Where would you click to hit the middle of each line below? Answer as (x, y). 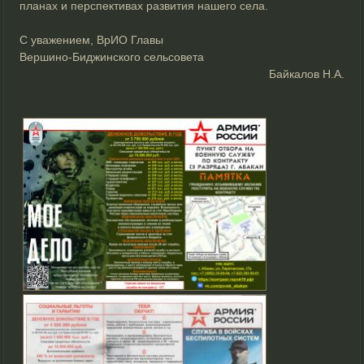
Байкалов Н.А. (306, 74)
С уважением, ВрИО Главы (92, 40)
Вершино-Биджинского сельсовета (112, 57)
